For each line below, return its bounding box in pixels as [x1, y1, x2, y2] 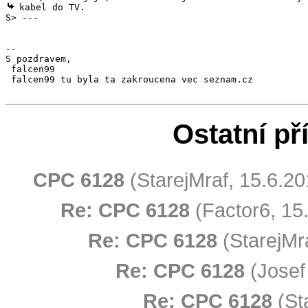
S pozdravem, [5, 53, 71, 64]
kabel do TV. [14, 1, 85, 12]
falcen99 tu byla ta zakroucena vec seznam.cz [5, 74, 253, 85]
